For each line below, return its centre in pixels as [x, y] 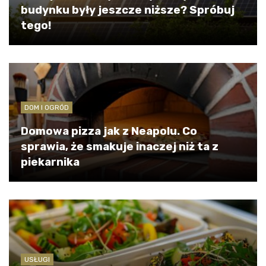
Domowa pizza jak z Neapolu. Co [109, 131]
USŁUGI [37, 259]
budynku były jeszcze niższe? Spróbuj [128, 10]
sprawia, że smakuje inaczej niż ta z [120, 146]
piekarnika [50, 162]
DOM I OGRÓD [47, 107]
